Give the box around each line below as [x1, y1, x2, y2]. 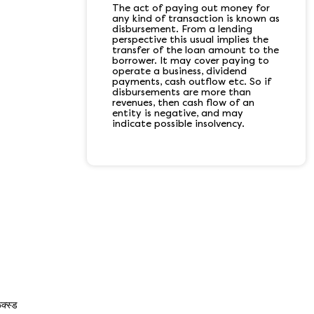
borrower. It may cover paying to [112, 55, 269, 66]
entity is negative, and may [112, 107, 243, 118]
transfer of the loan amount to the [112, 44, 279, 55]
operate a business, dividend [112, 65, 247, 76]
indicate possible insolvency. [112, 118, 245, 129]
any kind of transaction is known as [112, 13, 280, 24]
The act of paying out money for [112, 2, 270, 13]
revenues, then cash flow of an [112, 97, 254, 108]
